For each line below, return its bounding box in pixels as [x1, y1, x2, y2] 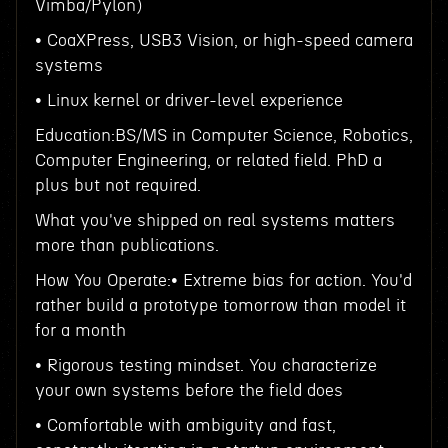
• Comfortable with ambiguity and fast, [34, 417, 336, 434]
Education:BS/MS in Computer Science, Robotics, [34, 127, 413, 144]
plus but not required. [34, 177, 201, 194]
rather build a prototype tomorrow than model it [34, 297, 406, 314]
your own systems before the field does [34, 382, 343, 399]
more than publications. [34, 237, 219, 254]
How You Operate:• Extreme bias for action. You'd [34, 272, 412, 289]
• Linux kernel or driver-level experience [34, 92, 343, 109]
